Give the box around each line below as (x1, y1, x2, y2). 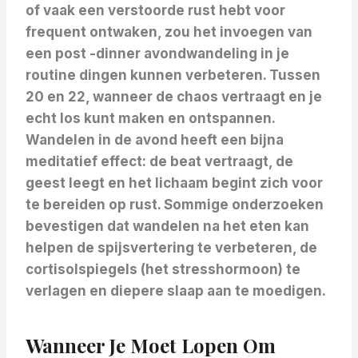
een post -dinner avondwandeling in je (26, 46, 289, 62)
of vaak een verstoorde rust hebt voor (26, 2, 285, 19)
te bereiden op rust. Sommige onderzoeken (26, 197, 324, 213)
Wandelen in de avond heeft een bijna (26, 132, 284, 149)
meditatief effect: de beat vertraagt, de (26, 153, 293, 170)
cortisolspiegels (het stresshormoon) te (26, 261, 300, 278)
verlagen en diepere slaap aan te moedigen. (26, 283, 326, 300)
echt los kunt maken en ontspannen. (26, 110, 275, 127)
